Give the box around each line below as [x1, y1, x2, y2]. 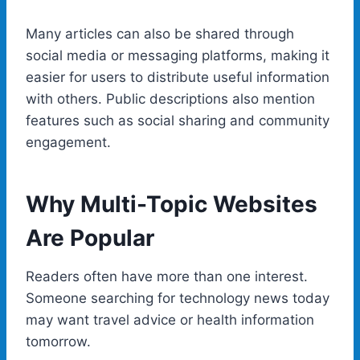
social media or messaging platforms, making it [26, 47, 329, 63]
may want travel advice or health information [26, 311, 314, 328]
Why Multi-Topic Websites [26, 190, 317, 218]
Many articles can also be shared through [26, 25, 294, 42]
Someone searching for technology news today [26, 289, 329, 306]
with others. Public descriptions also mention [26, 90, 315, 107]
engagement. [26, 133, 111, 150]
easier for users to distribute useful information [26, 68, 329, 85]
